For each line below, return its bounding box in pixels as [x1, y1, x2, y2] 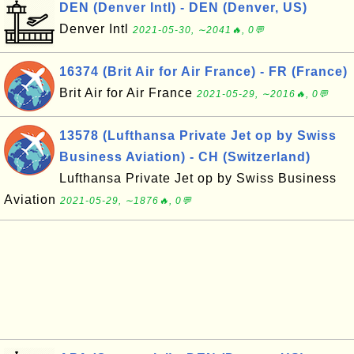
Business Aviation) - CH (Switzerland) [59, 150, 311, 164]
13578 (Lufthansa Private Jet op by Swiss [59, 129, 337, 142]
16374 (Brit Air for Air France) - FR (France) [59, 65, 348, 78]
